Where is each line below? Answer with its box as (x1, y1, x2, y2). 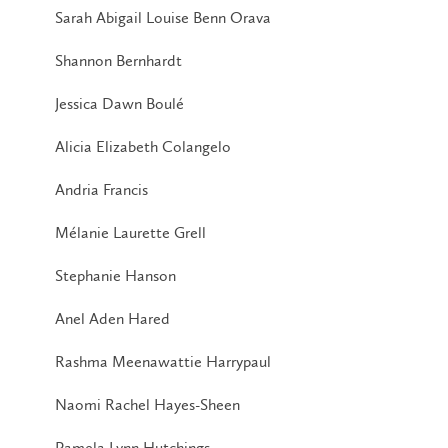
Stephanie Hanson (55, 265, 176, 285)
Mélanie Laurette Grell (55, 222, 206, 242)
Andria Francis (55, 179, 148, 199)
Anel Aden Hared (55, 308, 170, 328)
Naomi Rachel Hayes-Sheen (55, 394, 240, 414)
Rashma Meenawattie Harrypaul (55, 351, 271, 371)
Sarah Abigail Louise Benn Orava (55, 7, 271, 27)
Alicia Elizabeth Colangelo (55, 136, 231, 156)
